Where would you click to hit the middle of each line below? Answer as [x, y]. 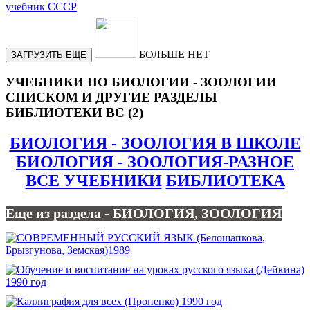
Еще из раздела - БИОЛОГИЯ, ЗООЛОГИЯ [144, 213]
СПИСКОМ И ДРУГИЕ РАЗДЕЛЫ [111, 98]
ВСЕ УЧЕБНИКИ [93, 181]
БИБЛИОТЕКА [225, 181]
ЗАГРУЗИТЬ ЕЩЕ [49, 55]
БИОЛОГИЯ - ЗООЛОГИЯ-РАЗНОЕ [155, 162]
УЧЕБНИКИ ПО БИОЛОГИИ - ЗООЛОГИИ [141, 82]
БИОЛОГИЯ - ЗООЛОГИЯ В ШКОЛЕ [155, 144]
